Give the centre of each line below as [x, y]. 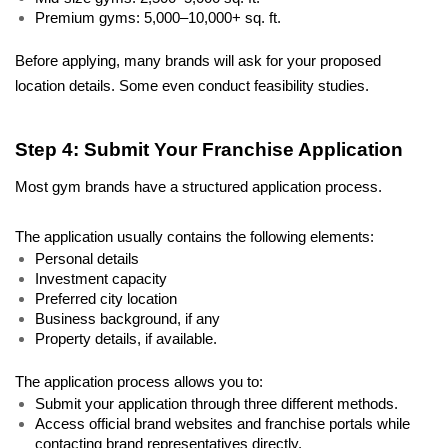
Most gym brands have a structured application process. [200, 186]
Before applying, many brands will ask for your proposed [198, 60]
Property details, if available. [128, 338]
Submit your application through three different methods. [218, 403]
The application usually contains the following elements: [196, 236]
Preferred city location [108, 298]
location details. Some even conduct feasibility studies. [192, 85]
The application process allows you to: [141, 381]
